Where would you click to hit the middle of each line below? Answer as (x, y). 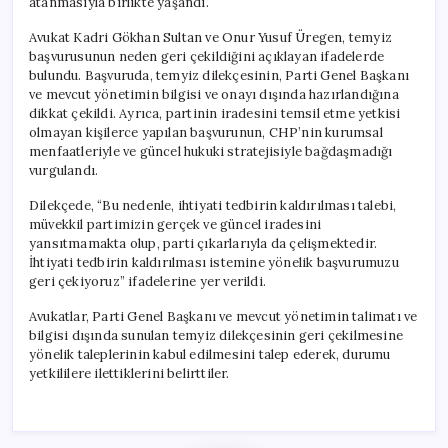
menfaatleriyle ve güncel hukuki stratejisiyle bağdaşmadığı (211, 151)
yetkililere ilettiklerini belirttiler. (129, 373)
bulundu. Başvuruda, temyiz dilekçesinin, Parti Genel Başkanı (219, 75)
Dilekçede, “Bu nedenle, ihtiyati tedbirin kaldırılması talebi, (213, 205)
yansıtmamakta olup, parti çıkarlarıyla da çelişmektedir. (203, 243)
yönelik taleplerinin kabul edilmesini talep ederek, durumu (210, 354)
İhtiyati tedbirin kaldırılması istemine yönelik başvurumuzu (214, 262)
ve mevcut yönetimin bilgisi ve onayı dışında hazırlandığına (214, 94)
